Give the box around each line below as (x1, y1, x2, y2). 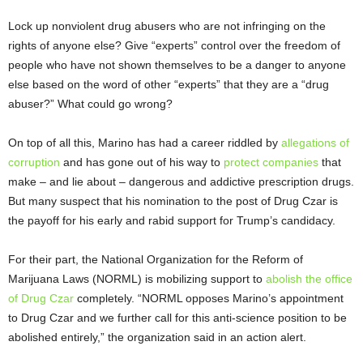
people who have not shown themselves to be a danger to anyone (8, 58, 346, 72)
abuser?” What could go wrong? (8, 97, 173, 111)
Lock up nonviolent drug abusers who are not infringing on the (8, 19, 326, 33)
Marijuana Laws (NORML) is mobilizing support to (8, 272, 266, 286)
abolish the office (266, 272, 352, 286)
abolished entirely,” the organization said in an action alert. (8, 331, 306, 344)
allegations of (281, 136, 349, 150)
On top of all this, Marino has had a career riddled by (8, 136, 281, 150)
